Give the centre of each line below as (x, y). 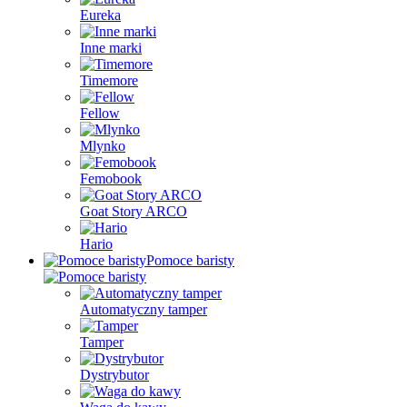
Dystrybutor (114, 375)
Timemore (109, 80)
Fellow (100, 113)
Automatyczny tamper (144, 309)
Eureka (100, 15)
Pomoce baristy (190, 260)
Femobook (111, 179)
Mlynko (103, 146)
